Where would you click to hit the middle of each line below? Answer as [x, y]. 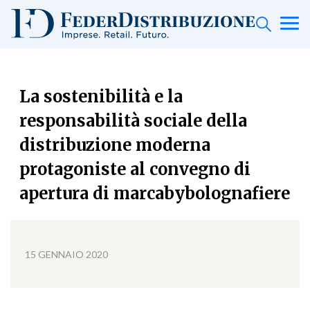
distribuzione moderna [115, 145]
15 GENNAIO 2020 [67, 255]
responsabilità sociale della [133, 121]
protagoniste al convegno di [135, 170]
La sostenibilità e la [101, 97]
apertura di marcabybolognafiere [154, 194]
